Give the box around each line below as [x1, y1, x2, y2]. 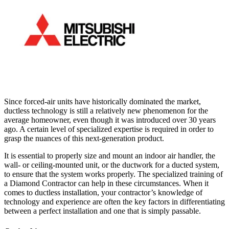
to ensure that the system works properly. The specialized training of [4, 169, 223, 178]
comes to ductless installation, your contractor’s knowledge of [4, 188, 202, 197]
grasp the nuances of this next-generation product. [4, 133, 164, 143]
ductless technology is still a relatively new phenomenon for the [4, 106, 208, 115]
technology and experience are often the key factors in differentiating [4, 197, 225, 206]
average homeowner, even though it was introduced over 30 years [4, 115, 216, 124]
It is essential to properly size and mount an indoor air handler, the [4, 151, 215, 160]
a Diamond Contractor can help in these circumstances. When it [4, 178, 209, 188]
